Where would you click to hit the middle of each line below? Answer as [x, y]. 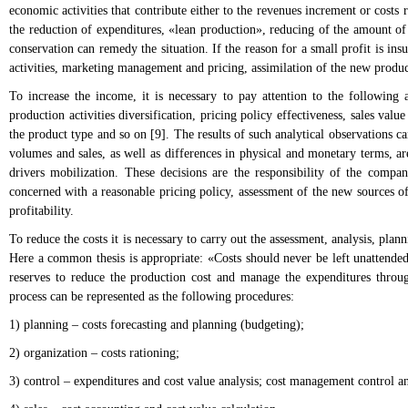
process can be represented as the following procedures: [153, 296]
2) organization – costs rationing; [96, 353]
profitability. [41, 211]
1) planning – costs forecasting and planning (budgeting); [157, 325]
